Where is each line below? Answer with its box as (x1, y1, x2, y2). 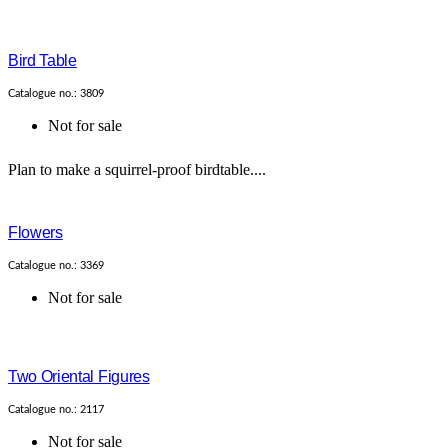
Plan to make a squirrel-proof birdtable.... (8, 161, 266, 179)
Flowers (8, 224, 63, 242)
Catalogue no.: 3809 (8, 88, 104, 100)
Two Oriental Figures (8, 368, 150, 386)
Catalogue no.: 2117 (8, 404, 104, 416)
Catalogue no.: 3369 (8, 260, 104, 272)
